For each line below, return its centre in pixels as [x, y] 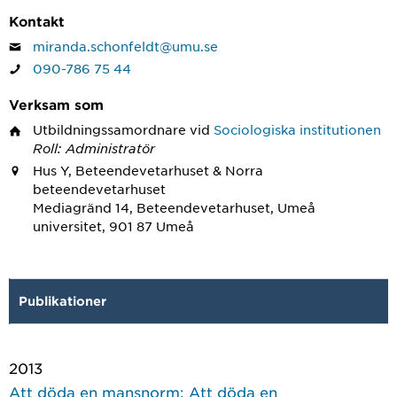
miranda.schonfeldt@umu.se [125, 46]
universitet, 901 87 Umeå [113, 226]
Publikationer [62, 301]
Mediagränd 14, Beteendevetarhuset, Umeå [174, 207]
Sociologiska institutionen [297, 130]
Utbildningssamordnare [109, 130]
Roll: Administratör [94, 148]
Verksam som [56, 105]
